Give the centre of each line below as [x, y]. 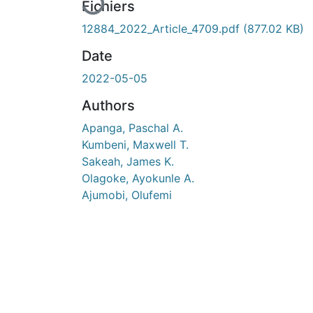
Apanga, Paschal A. [132, 128]
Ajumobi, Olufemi [127, 195]
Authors [108, 105]
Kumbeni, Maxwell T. [135, 144]
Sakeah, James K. [128, 161]
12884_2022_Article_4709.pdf [162, 28]
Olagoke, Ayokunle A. [138, 178]
